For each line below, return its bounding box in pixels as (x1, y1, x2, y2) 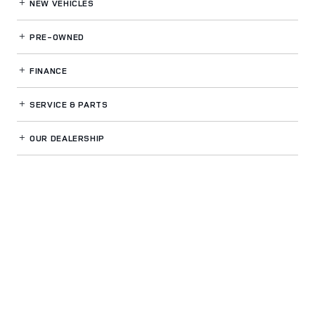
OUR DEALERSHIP (27, 131, 105, 144)
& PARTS (70, 98, 108, 110)
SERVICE (27, 98, 70, 110)
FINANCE (27, 64, 67, 77)
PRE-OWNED (27, 30, 84, 43)
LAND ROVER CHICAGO (134, 183, 245, 197)
